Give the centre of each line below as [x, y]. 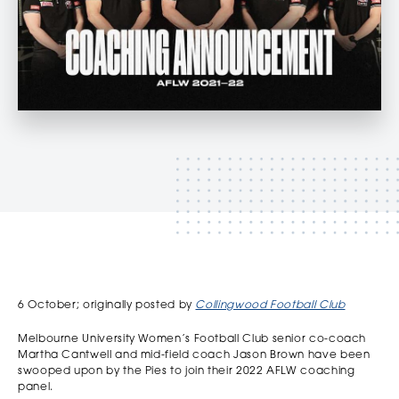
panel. [36, 387]
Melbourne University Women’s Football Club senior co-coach [192, 339]
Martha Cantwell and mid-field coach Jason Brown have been [194, 355]
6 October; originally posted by [107, 305]
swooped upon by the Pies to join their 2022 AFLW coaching [187, 371]
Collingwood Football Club [270, 305]
